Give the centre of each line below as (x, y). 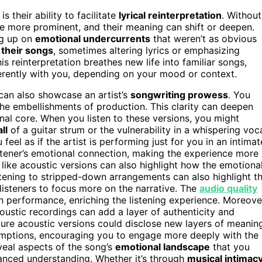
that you (230, 247)
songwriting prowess (179, 94)
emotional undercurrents (93, 38)
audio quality (228, 188)
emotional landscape (163, 247)
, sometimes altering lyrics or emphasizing (146, 50)
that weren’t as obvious (204, 38)
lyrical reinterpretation (170, 15)
